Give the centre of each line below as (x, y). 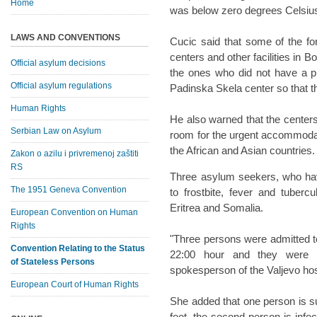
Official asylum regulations (61, 86)
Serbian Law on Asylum (56, 131)
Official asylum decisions (58, 63)
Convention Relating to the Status (78, 248)
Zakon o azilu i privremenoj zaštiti (75, 154)
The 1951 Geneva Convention (69, 190)
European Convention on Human (74, 212)
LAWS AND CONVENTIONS (65, 38)
